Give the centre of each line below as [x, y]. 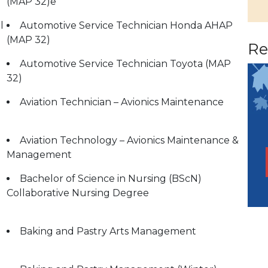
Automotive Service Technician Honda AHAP [126, 25]
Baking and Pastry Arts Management [108, 231]
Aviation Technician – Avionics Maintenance [122, 102]
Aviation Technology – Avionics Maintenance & [129, 140]
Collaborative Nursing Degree [78, 193]
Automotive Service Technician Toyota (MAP [125, 64]
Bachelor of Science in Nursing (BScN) [111, 179]
